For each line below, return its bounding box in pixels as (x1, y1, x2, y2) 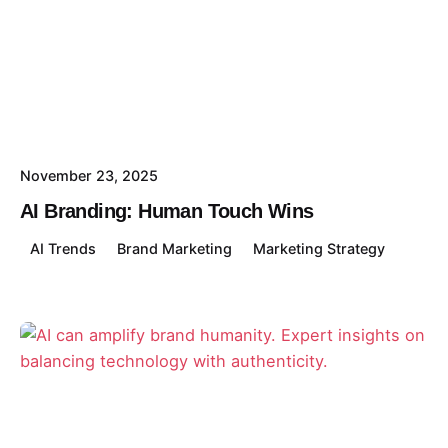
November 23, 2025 (20, 167, 158, 185)
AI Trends (30, 240, 97, 258)
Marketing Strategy (252, 240, 385, 258)
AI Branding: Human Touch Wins (20, 200, 314, 223)
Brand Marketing (117, 240, 233, 258)
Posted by (88, 348, 155, 366)
